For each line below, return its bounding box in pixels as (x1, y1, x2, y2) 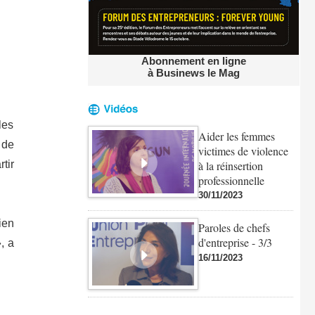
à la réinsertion (198, 157, 263, 173)
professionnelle (198, 172, 264, 188)
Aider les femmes (198, 128, 275, 143)
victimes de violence (198, 143, 288, 158)
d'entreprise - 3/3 (198, 235, 272, 250)
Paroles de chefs (198, 220, 270, 236)
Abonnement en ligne (141, 55, 246, 67)
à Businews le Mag (147, 67, 240, 79)
